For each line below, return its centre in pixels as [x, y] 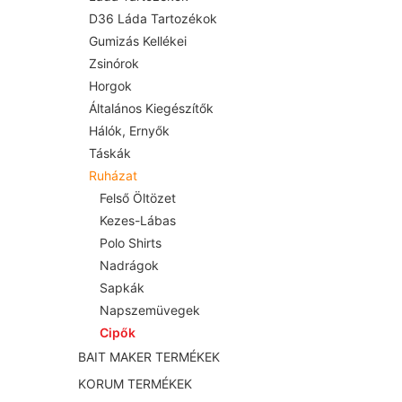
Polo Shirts [131, 243]
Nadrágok [129, 266]
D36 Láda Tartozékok [153, 19]
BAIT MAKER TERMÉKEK [149, 357]
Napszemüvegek [150, 310]
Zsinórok [114, 64]
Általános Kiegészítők [151, 109]
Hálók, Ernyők [129, 131]
